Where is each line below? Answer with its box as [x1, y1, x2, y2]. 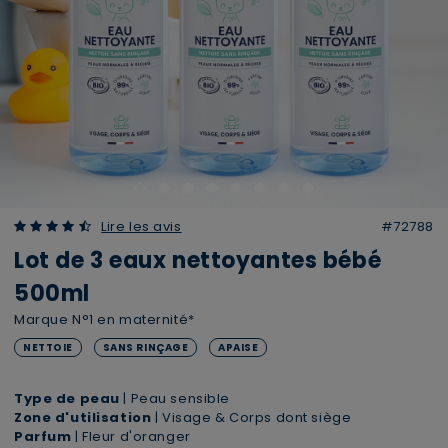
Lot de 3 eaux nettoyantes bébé [14, 245, 382, 276]
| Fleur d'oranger [75, 427, 191, 446]
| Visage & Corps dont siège [151, 408, 352, 427]
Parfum [14, 427, 75, 446]
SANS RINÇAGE [102, 340, 189, 355]
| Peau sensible [119, 389, 230, 408]
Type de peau [14, 389, 120, 408]
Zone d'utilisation [14, 408, 152, 427]
